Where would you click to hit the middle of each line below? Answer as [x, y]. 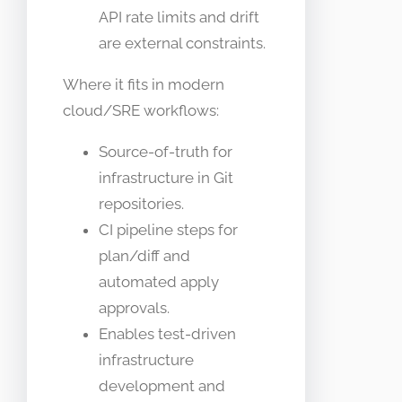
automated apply [159, 281]
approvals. [134, 307]
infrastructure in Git [166, 177]
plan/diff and [144, 255]
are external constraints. [182, 43]
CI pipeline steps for [168, 229]
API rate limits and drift [179, 17]
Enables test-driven [167, 333]
